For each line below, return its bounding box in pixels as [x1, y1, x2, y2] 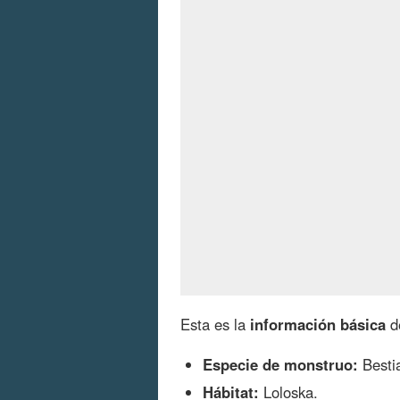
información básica [250, 312, 386, 335]
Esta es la [180, 312, 250, 335]
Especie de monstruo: [203, 353, 358, 375]
